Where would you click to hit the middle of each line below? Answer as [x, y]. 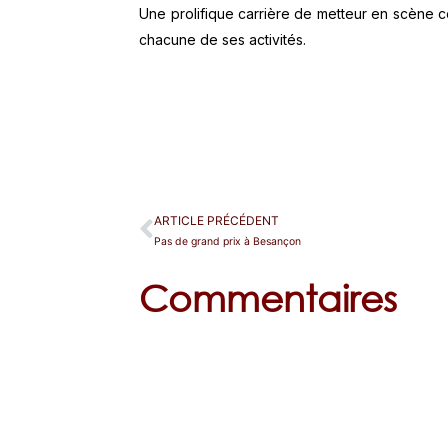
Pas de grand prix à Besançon [228, 241]
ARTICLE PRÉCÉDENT [217, 220]
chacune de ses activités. [223, 39]
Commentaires [268, 298]
